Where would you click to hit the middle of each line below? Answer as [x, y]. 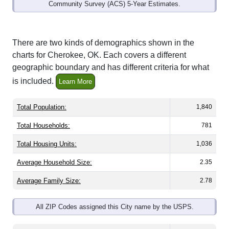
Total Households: [43, 126]
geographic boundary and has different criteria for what [111, 67]
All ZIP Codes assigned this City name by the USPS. [114, 207]
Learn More [75, 82]
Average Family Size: [49, 181]
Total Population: [42, 107]
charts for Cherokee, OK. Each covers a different [99, 55]
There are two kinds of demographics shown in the [103, 43]
